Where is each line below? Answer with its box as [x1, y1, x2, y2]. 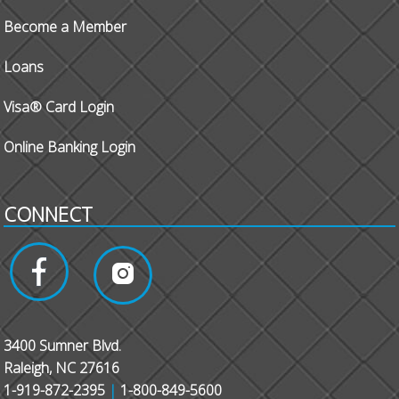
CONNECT [4, 199, 94, 227]
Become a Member [4, 16, 127, 37]
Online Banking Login [4, 136, 136, 157]
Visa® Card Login [4, 96, 115, 117]
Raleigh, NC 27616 [4, 357, 120, 378]
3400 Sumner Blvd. [4, 335, 122, 355]
